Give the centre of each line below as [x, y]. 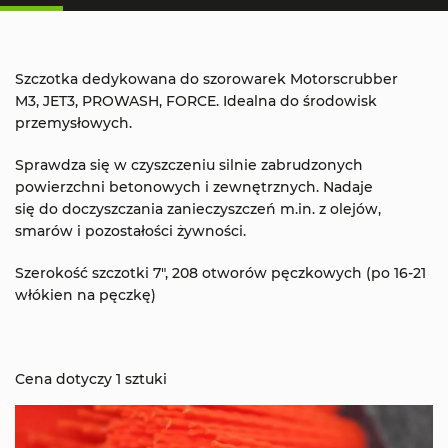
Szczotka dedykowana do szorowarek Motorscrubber [206, 78]
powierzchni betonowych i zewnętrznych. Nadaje [194, 186]
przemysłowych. [73, 122]
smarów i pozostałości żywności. [130, 230]
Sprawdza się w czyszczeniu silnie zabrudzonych [189, 164]
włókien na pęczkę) [85, 294]
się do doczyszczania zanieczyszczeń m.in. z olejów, [198, 208]
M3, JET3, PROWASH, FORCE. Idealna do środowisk [196, 100]
